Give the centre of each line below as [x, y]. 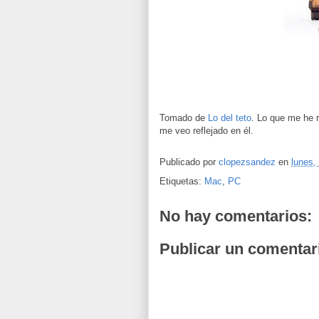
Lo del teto [230, 118]
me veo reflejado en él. [206, 131]
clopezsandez [247, 162]
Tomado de [184, 118]
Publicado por [189, 162]
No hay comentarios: [236, 216]
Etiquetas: [182, 181]
